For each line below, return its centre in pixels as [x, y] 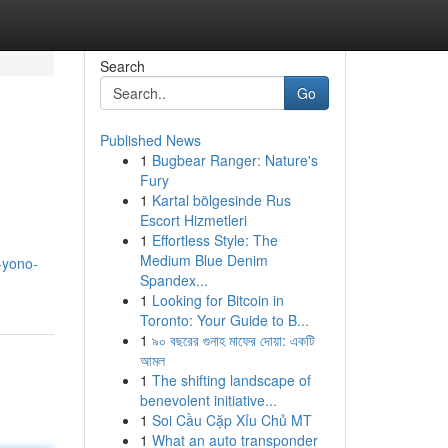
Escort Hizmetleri [193, 220]
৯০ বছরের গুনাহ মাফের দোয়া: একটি [233, 340]
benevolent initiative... [208, 400]
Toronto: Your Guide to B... [224, 320]
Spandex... [173, 280]
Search [122, 66]
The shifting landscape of [231, 380]
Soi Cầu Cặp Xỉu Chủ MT [231, 420]
